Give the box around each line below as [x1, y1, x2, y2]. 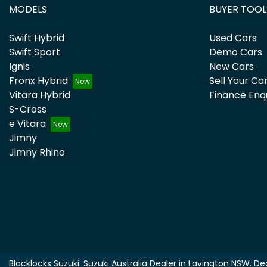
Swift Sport [9, 45, 60, 59]
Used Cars [209, 31, 257, 45]
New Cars [209, 60, 254, 73]
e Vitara [9, 117, 46, 131]
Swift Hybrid [9, 31, 64, 45]
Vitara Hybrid [9, 88, 70, 102]
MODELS [9, 2, 47, 16]
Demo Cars [209, 45, 262, 59]
